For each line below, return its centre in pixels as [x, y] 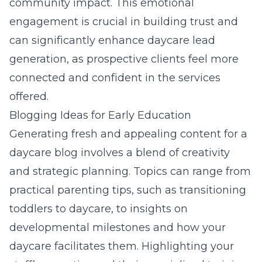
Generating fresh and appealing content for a [128, 134]
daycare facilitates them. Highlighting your [122, 246]
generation [38, 59]
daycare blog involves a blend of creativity [120, 153]
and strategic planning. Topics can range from [130, 171]
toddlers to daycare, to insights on [99, 209]
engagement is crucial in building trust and [124, 22]
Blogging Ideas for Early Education [100, 115]
